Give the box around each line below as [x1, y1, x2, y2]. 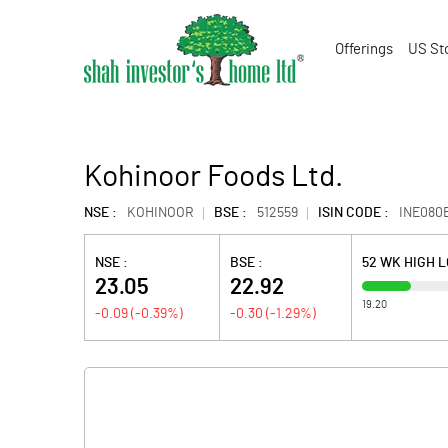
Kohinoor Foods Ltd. [84, 162, 343, 192]
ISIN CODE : [318, 206, 389, 220]
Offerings [335, 42, 393, 57]
